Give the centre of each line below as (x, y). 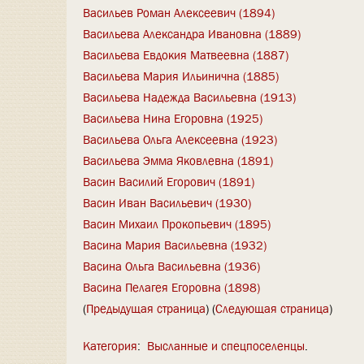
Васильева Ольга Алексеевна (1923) (180, 139)
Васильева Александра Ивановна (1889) (192, 34)
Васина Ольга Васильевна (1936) (171, 266)
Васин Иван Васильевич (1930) (167, 203)
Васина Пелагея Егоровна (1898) (171, 287)
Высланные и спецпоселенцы (225, 346)
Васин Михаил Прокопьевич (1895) (177, 224)
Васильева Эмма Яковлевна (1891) (178, 160)
